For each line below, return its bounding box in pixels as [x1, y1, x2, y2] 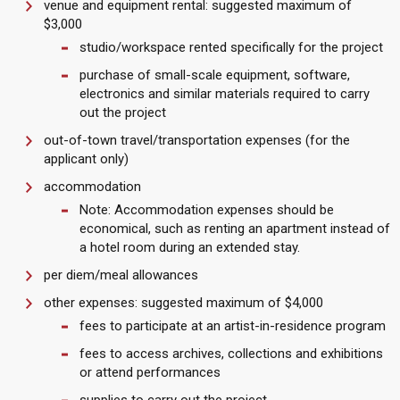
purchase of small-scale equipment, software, [79, 67, 350, 83]
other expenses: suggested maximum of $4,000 [43, 295, 323, 311]
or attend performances [79, 364, 221, 380]
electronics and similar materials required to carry [79, 86, 370, 102]
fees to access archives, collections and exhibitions [79, 346, 383, 362]
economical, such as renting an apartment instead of [79, 221, 390, 237]
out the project [79, 104, 166, 121]
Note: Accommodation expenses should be [79, 202, 334, 218]
